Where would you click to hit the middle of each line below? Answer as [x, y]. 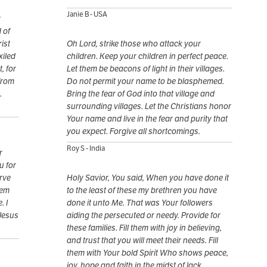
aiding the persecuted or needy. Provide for [144, 215]
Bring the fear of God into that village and [141, 94]
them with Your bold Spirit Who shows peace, [148, 253]
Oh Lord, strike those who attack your [134, 44]
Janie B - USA [87, 14]
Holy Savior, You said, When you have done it [148, 178]
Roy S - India [86, 148]
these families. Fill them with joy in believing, [144, 228]
